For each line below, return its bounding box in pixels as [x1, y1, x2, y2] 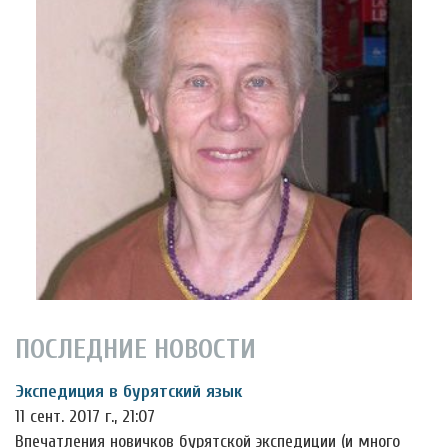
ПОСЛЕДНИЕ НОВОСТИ [15, 333, 256, 366]
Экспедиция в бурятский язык [15, 381, 242, 403]
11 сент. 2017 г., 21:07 [15, 406, 155, 428]
